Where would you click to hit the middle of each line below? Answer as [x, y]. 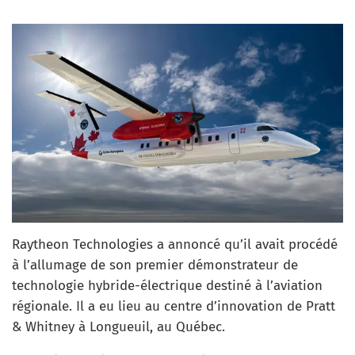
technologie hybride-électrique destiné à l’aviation [167, 285]
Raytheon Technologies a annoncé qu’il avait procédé [175, 244]
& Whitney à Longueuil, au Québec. [118, 326]
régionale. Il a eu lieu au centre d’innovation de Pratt [174, 306]
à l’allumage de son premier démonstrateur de [155, 265]
